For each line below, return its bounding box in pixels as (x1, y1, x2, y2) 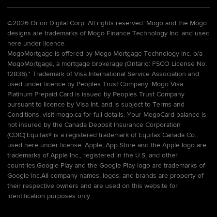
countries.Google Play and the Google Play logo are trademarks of (7, 162, 205, 169)
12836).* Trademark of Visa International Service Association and (7, 70, 199, 77)
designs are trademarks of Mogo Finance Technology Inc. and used (7, 30, 210, 37)
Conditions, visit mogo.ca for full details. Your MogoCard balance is (7, 111, 206, 118)
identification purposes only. (7, 192, 92, 200)
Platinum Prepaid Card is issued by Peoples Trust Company (7, 91, 185, 98)
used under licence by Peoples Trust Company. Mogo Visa (7, 80, 183, 88)
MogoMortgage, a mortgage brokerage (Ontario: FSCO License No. (7, 60, 207, 67)
